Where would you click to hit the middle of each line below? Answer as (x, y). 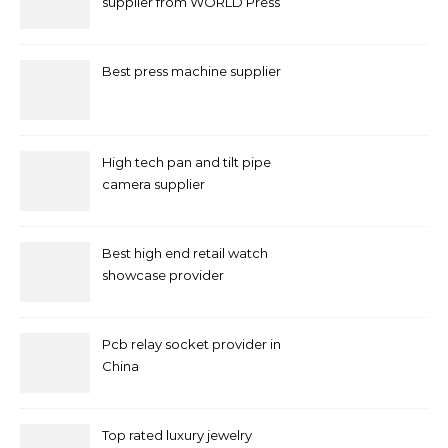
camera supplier (153, 184)
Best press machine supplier (191, 71)
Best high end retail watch (185, 253)
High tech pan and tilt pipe (186, 162)
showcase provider (163, 275)
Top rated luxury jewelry (177, 435)
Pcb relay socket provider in (191, 344)
